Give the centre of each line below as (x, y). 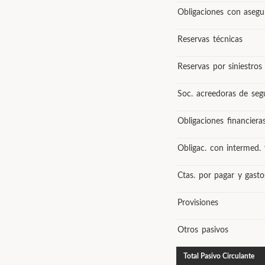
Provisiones (198, 203)
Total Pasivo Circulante (219, 256)
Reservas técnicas (210, 40)
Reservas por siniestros (220, 67)
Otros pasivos (203, 230)
